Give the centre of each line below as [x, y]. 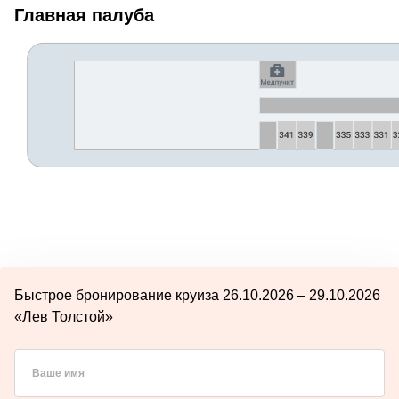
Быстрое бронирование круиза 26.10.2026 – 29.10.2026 [197, 295]
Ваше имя [58, 373]
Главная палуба [84, 15]
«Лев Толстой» [64, 316]
